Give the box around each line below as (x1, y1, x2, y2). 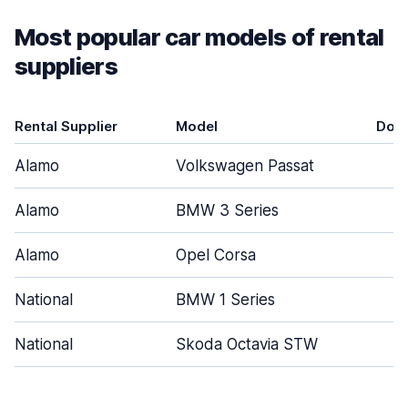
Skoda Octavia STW (176, 335, 318, 353)
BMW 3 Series (176, 201, 279, 219)
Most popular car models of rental (15, 23, 384, 51)
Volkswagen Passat (176, 157, 314, 175)
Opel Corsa (176, 246, 256, 264)
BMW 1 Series (176, 291, 275, 309)
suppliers (15, 52, 117, 80)
